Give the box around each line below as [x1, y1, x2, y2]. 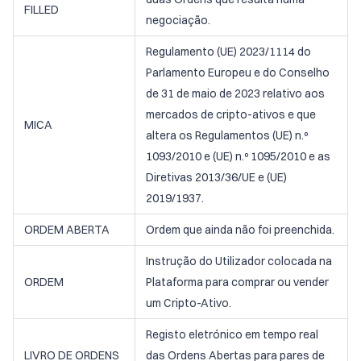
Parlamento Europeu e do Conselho [146, 65, 330, 80]
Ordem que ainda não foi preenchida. [146, 222, 334, 237]
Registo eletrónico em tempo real [146, 327, 318, 342]
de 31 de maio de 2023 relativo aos [146, 86, 325, 101]
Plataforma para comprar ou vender [146, 275, 329, 289]
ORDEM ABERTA [24, 222, 110, 237]
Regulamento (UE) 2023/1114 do [146, 44, 311, 59]
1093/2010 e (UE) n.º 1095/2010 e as [146, 149, 330, 164]
